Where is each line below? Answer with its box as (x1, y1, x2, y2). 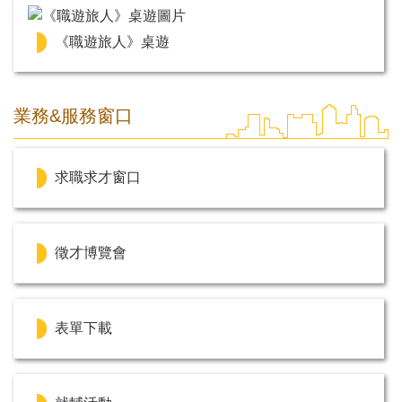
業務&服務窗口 (13, 106, 133, 127)
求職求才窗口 (55, 170, 141, 186)
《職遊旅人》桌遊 (55, 34, 170, 50)
